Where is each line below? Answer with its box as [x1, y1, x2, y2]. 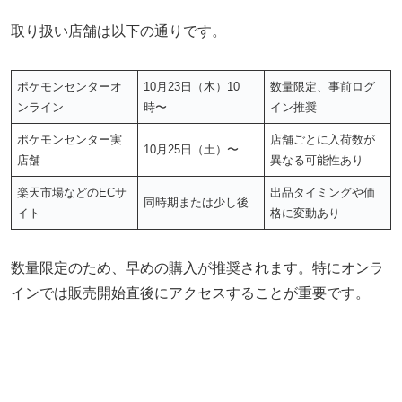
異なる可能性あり [270, 153, 364, 167]
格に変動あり [270, 205, 341, 220]
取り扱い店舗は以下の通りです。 [11, 23, 226, 39]
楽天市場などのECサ [17, 185, 127, 199]
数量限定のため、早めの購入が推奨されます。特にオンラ [11, 259, 384, 275]
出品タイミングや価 [270, 185, 376, 199]
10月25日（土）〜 [144, 142, 240, 156]
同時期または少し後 [144, 195, 249, 209]
